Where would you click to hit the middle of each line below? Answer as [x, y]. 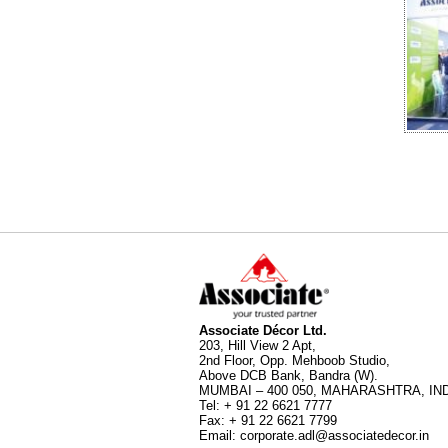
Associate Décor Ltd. [263, 331]
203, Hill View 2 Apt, [257, 346]
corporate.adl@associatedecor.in [334, 436]
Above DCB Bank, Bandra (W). [288, 376]
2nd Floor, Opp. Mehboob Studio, [294, 361]
